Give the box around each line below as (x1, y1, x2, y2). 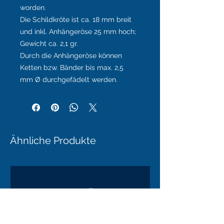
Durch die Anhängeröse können (20, 51, 122, 60)
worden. (20, 3, 46, 12)
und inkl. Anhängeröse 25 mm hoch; (20, 27, 136, 36)
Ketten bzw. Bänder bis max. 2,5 (20, 63, 123, 72)
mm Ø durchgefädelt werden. (20, 75, 117, 84)
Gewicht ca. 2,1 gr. (20, 39, 78, 48)
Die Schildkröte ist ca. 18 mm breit (20, 15, 131, 24)
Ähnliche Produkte (10, 134, 96, 147)
